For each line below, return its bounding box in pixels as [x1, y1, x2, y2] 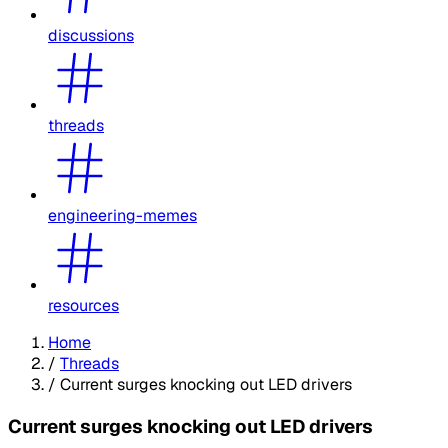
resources [48, 294, 119, 316]
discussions [48, 24, 134, 46]
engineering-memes [48, 204, 197, 226]
